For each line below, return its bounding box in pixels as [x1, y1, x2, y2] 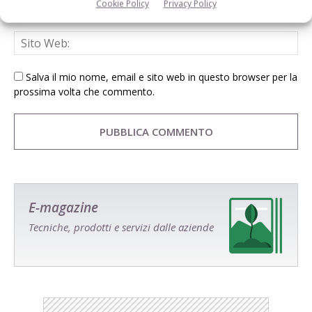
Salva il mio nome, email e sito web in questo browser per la [26, 70, 297, 84]
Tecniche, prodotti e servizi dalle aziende [29, 219, 214, 234]
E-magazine [29, 198, 98, 217]
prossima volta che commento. [14, 84, 155, 98]
